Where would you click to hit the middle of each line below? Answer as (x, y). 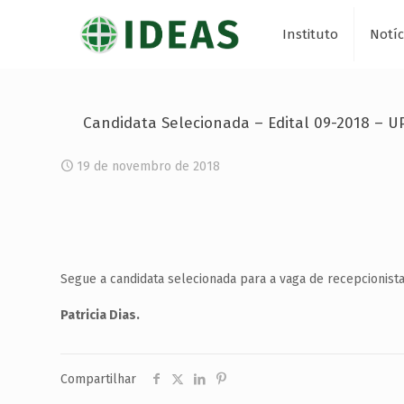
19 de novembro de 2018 (148, 166)
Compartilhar (98, 379)
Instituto (310, 34)
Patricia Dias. (101, 315)
